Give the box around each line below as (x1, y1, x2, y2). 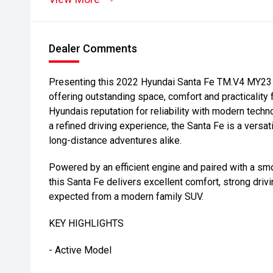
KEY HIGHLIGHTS (49, 218, 124, 229)
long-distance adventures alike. (49, 135, 182, 146)
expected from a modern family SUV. (49, 191, 204, 202)
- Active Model (49, 244, 112, 256)
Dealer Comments (49, 42, 137, 55)
